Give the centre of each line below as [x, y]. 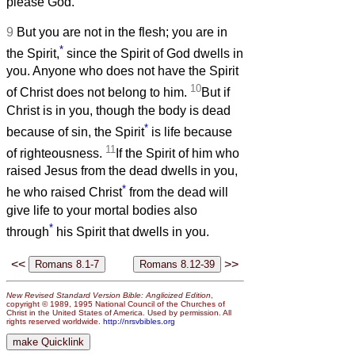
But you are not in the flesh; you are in [122, 32]
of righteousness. [56, 154]
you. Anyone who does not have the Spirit [122, 71]
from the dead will [177, 193]
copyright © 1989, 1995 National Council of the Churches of [116, 303]
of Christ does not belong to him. [98, 93]
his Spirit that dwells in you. [131, 232]
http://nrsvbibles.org [139, 321]
